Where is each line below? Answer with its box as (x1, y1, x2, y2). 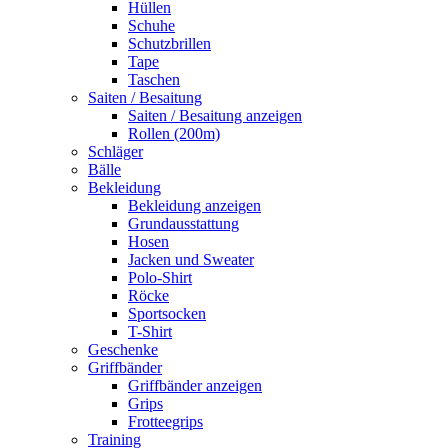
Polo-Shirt (128, 269, 192, 286)
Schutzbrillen (128, 35, 211, 52)
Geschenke (88, 341, 158, 358)
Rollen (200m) (128, 125, 220, 142)
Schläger (88, 143, 143, 160)
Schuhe (128, 17, 175, 34)
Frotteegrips (128, 413, 203, 430)
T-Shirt (128, 323, 172, 340)
